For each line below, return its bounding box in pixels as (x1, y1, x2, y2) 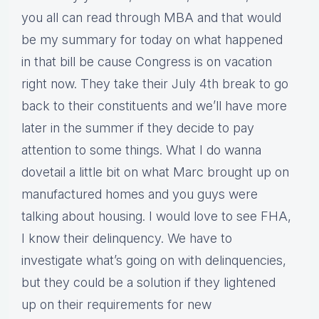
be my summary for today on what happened (21, 32, 283, 48)
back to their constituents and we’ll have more (21, 98, 287, 114)
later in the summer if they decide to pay (21, 120, 254, 136)
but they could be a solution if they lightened (21, 275, 276, 291)
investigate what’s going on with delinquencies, (21, 253, 286, 268)
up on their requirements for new (21, 297, 211, 313)
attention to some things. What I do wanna (21, 142, 261, 158)
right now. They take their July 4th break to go (21, 76, 288, 92)
